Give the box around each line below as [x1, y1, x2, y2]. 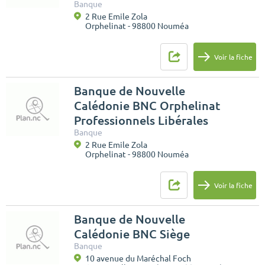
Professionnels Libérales [74, 114, 208, 128]
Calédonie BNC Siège [74, 227, 190, 241]
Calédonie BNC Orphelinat [74, 99, 220, 113]
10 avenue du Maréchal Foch [85, 254, 191, 264]
